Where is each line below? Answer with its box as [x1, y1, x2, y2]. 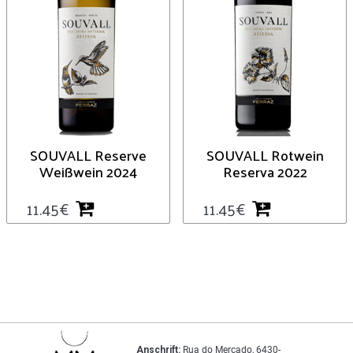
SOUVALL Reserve [30, 142, 147, 169]
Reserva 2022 [222, 158, 307, 185]
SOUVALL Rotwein [206, 142, 324, 169]
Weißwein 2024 [39, 158, 137, 185]
